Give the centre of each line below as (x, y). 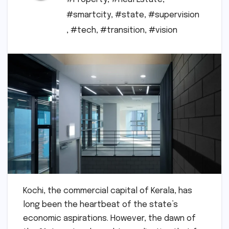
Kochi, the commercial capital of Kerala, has (108, 191)
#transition (122, 31)
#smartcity (89, 15)
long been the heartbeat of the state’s (100, 205)
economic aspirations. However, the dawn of (109, 219)
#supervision (174, 15)
